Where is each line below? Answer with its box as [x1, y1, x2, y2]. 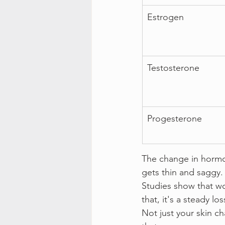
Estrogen [147, 11, 184, 23]
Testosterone [147, 62, 199, 73]
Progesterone [147, 113, 202, 124]
